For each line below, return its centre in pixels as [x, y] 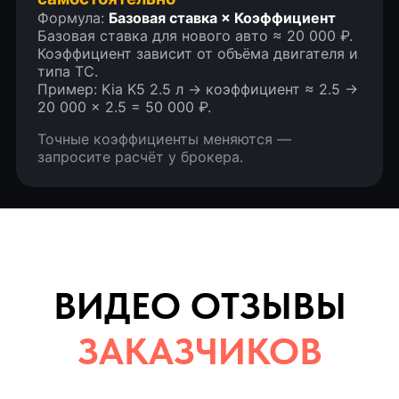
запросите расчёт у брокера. [140, 156]
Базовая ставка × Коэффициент [222, 17]
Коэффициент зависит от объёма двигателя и [197, 53]
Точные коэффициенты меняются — [164, 138]
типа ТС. [67, 71]
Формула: [73, 17]
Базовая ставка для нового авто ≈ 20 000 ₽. [195, 35]
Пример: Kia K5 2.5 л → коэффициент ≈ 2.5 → [197, 89]
